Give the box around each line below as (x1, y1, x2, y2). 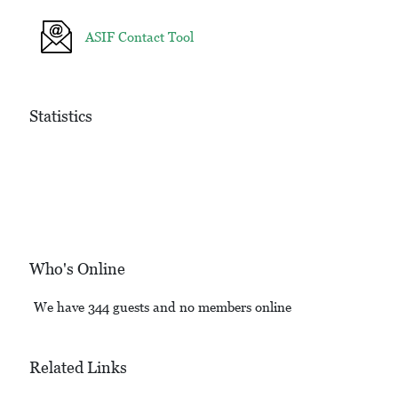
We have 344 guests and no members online (33, 298, 291, 314)
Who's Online (28, 259, 125, 278)
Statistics (28, 107, 92, 126)
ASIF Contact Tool (84, 29, 194, 45)
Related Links (28, 357, 127, 377)
